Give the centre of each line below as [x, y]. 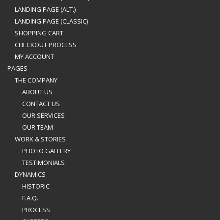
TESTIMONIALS [43, 163]
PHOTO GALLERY [46, 151]
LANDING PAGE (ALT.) [45, 9]
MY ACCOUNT [34, 56]
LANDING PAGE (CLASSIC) [51, 21]
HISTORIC [36, 186]
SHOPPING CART [39, 33]
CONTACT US [41, 104]
